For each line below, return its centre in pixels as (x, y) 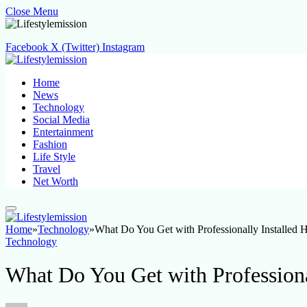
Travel (47, 169)
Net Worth (56, 181)
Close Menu (32, 11)
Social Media (61, 120)
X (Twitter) (75, 47)
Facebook (27, 47)
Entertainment (63, 132)
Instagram (123, 47)
